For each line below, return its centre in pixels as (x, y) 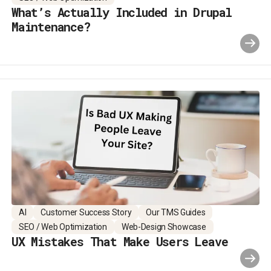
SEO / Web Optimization (63, 227)
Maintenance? (51, 26)
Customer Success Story (86, 213)
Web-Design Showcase (164, 227)
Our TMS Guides (176, 213)
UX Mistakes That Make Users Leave (120, 242)
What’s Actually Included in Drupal (122, 12)
